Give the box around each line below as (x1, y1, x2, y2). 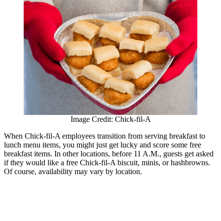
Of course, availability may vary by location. (4, 167, 142, 176)
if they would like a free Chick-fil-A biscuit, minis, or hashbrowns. (4, 158, 210, 167)
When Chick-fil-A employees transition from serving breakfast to (4, 132, 205, 141)
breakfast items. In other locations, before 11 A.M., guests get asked (4, 149, 214, 158)
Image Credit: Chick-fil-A (70, 115, 151, 124)
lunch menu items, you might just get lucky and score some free (4, 141, 201, 149)
